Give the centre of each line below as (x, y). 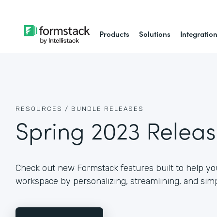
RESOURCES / (42, 109)
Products (115, 34)
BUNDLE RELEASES (108, 109)
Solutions (155, 34)
